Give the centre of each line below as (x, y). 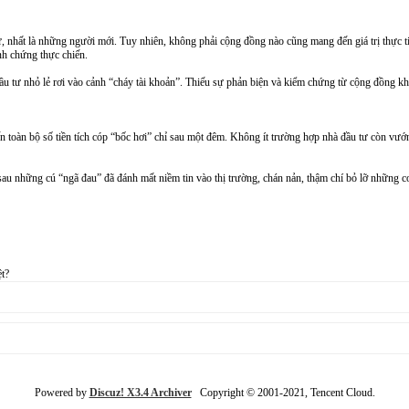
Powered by (62, 393)
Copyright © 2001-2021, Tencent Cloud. (283, 393)
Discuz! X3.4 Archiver (140, 393)
